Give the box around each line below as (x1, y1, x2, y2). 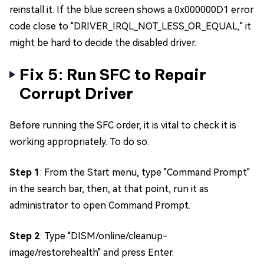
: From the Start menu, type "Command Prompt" (40, 166, 250, 178)
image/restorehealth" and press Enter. (9, 246, 174, 258)
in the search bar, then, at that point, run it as (9, 183, 209, 194)
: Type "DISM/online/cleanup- (40, 230, 167, 242)
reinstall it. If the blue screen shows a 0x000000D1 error (9, 4, 254, 15)
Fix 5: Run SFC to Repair (19, 64, 206, 84)
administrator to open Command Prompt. (9, 199, 190, 211)
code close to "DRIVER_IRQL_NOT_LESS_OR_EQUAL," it (9, 20, 251, 32)
